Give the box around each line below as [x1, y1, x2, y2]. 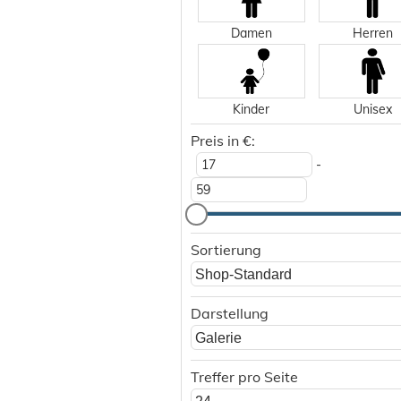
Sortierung [191, 241, 261, 259]
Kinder [233, 101, 270, 117]
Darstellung [191, 304, 269, 322]
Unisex [353, 101, 392, 117]
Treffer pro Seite [191, 368, 298, 386]
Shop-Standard [195, 267, 292, 282]
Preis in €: [191, 132, 255, 149]
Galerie [195, 330, 242, 346]
